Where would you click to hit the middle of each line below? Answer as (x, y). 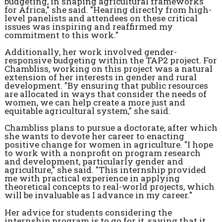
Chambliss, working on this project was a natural (108, 68)
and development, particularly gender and (94, 162)
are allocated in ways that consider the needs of (105, 94)
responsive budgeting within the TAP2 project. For (111, 60)
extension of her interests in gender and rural (100, 77)
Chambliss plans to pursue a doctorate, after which (111, 128)
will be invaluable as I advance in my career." (98, 195)
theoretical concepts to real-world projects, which (109, 187)
